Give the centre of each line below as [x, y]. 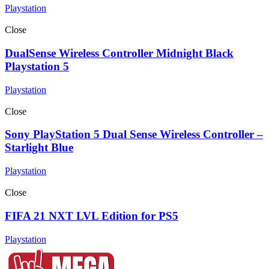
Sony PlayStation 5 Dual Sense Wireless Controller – [134, 134]
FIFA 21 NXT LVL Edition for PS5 [92, 216]
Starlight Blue [39, 148]
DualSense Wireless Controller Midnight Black [119, 53]
